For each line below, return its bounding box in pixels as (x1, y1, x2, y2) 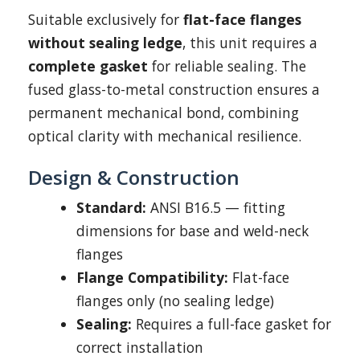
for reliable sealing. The (148, 56, 306, 76)
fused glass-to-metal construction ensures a (28, 80, 320, 99)
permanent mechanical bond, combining (28, 103, 299, 122)
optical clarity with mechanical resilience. (28, 126, 301, 145)
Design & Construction (28, 164, 239, 190)
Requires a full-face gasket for (132, 314, 331, 333)
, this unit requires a (182, 33, 317, 52)
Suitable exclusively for (28, 10, 183, 29)
